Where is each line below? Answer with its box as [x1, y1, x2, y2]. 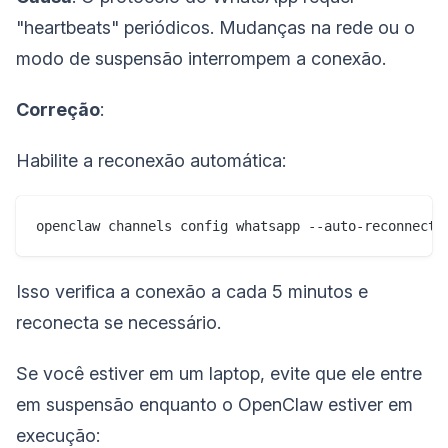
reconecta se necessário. [16, 311, 221, 333]
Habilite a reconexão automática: [16, 149, 286, 171]
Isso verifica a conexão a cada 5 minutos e [16, 280, 368, 302]
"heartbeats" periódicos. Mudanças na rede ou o [16, 16, 415, 38]
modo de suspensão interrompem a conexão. [16, 47, 386, 69]
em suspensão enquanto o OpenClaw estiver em [16, 393, 413, 415]
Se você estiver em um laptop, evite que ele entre [16, 362, 422, 384]
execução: [16, 424, 100, 446]
